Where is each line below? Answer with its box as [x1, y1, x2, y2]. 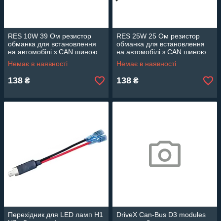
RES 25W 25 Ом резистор [116, 32, 200, 40]
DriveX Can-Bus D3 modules [116, 211, 206, 219]
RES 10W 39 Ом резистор [8, 32, 91, 40]
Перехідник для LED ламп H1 [8, 211, 103, 219]
